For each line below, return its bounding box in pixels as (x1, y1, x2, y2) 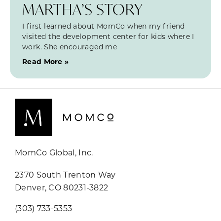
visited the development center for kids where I (22, 32, 194, 41)
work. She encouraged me (22, 42, 117, 52)
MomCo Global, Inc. (15, 147, 93, 157)
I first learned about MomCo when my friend (22, 21, 185, 31)
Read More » (22, 57, 69, 67)
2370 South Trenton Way (15, 169, 116, 180)
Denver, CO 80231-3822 (15, 182, 109, 192)
